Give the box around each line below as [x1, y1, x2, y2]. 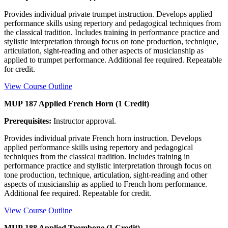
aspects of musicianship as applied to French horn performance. [4, 179, 207, 188]
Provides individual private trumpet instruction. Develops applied [4, 9, 212, 18]
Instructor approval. [51, 116, 116, 125]
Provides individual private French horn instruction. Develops [4, 133, 202, 142]
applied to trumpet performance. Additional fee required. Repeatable [4, 55, 222, 64]
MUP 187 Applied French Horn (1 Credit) [4, 99, 149, 108]
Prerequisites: [4, 116, 51, 125]
